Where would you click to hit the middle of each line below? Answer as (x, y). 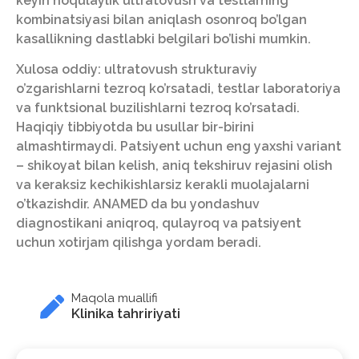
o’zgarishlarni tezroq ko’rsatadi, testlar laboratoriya (178, 89)
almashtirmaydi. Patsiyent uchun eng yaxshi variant (179, 147)
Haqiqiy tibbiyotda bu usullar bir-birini (135, 127)
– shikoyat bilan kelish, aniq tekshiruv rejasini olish (174, 166)
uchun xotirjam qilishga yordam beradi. (139, 243)
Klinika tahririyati (126, 314)
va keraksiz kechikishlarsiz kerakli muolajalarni (163, 185)
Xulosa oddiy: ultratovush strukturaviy (137, 70)
